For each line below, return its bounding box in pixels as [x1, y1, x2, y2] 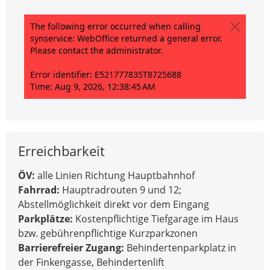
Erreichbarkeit [18, 142, 105, 161]
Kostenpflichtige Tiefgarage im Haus [75, 212, 239, 226]
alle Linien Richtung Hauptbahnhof [37, 169, 195, 183]
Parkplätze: [18, 212, 75, 226]
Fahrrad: [18, 183, 62, 197]
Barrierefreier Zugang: [18, 241, 127, 255]
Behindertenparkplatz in [127, 241, 236, 255]
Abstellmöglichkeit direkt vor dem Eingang [18, 198, 209, 212]
